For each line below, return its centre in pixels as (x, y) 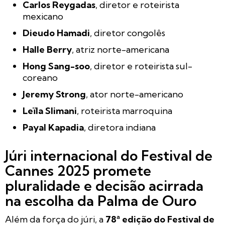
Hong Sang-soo (56, 66)
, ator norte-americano (135, 94)
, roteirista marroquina (125, 111)
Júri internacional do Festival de (109, 156)
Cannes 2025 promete (78, 171)
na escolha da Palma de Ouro (101, 201)
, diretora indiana (120, 128)
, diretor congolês (128, 33)
